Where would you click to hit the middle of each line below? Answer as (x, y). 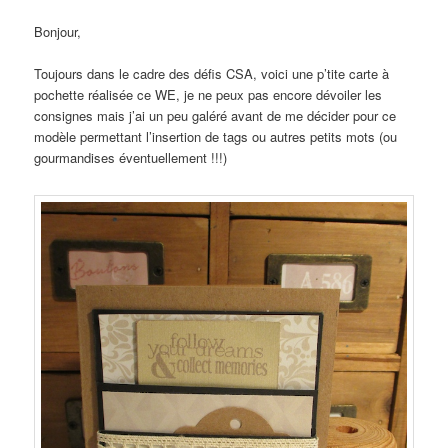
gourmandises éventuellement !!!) (131, 158)
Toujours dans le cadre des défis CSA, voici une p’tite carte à (212, 74)
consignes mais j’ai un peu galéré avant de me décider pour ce (215, 116)
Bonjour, (58, 32)
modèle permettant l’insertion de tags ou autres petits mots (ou (216, 137)
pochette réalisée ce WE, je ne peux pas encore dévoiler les (208, 95)
